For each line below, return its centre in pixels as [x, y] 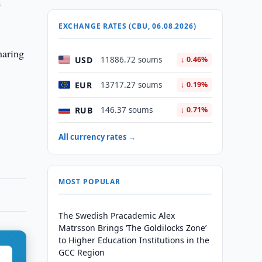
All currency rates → [97, 137]
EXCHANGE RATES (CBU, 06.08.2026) [127, 26]
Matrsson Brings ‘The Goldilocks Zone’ [132, 228]
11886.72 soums [131, 60]
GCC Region [81, 252]
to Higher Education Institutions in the [134, 240]
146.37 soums [126, 110]
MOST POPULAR [89, 182]
